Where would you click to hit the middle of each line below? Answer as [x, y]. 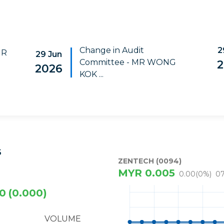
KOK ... [92, 74]
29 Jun [49, 54]
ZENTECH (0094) [150, 161]
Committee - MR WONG [128, 62]
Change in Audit [112, 50]
